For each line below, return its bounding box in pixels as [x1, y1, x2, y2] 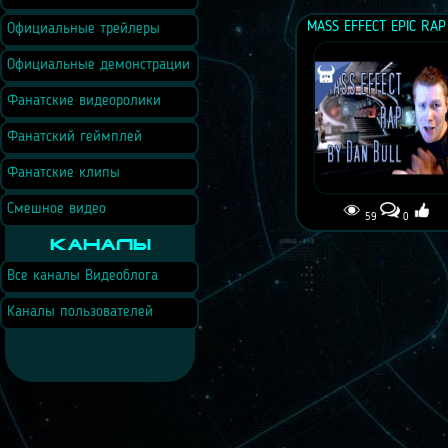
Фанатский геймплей [7, 130, 142, 145]
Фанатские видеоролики [7, 94, 161, 109]
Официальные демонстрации [7, 58, 190, 73]
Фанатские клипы [7, 166, 120, 181]
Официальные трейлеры [7, 22, 160, 37]
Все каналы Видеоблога [7, 269, 158, 284]
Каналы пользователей [7, 305, 153, 320]
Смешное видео [7, 202, 106, 217]
